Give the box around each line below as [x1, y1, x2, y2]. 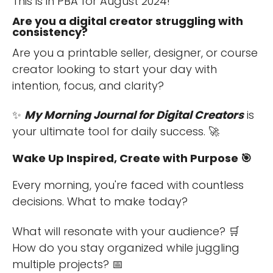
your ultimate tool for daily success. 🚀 [12, 124, 219, 140]
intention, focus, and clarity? [12, 77, 164, 93]
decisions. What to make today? [12, 194, 188, 210]
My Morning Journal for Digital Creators [24, 107, 244, 123]
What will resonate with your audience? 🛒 [12, 223, 239, 239]
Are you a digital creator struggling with [12, 13, 243, 29]
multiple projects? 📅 [12, 256, 123, 272]
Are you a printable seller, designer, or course [12, 44, 258, 60]
